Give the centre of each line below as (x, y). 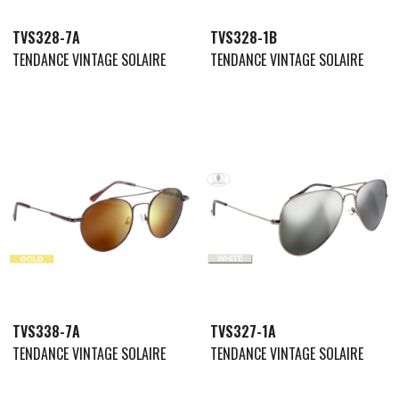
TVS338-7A (46, 332)
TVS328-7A (46, 38)
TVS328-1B (243, 38)
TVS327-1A (243, 332)
